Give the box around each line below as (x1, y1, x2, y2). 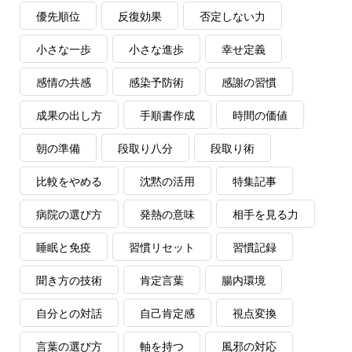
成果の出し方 (35, 109, 102, 123)
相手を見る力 (232, 208, 299, 222)
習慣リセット (128, 241, 195, 255)
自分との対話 (35, 307, 102, 321)
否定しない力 (199, 10, 266, 24)
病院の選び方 (35, 208, 102, 222)
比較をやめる (35, 175, 102, 189)
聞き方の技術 (35, 274, 102, 288)
